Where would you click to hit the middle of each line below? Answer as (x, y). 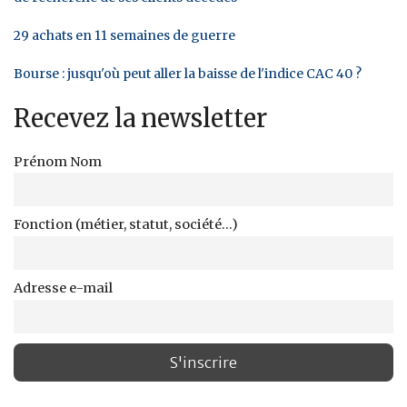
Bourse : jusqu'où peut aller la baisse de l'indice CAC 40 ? (188, 73)
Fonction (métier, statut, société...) (126, 225)
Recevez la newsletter (140, 118)
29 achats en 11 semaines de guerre (124, 35)
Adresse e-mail (63, 288)
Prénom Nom (58, 161)
